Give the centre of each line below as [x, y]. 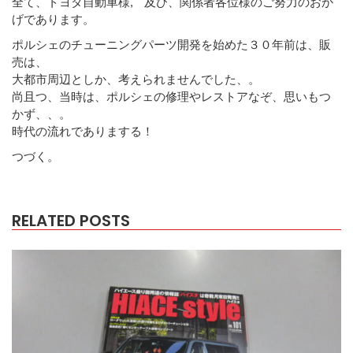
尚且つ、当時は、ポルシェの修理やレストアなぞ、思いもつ [171, 96]
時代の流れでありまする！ [83, 130]
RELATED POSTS [71, 220]
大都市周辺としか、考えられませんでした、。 [136, 78]
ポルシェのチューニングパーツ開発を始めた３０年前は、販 [171, 44]
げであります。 [53, 19]
